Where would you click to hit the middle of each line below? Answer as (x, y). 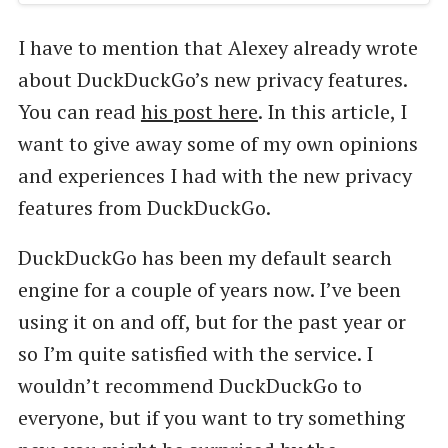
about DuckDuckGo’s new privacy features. (212, 80)
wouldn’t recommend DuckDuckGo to (189, 385)
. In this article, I (332, 112)
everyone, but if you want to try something (211, 417)
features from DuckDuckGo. (144, 208)
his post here (199, 112)
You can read (79, 112)
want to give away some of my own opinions (217, 144)
